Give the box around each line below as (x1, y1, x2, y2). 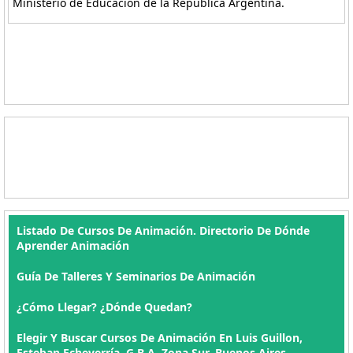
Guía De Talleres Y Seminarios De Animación (17, 269, 255, 284)
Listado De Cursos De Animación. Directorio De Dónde (17, 223, 310, 238)
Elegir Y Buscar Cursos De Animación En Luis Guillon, (17, 330, 303, 345)
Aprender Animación (17, 238, 129, 253)
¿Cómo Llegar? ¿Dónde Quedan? (17, 299, 192, 314)
